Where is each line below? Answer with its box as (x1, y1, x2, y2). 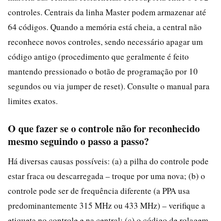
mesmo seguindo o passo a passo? (8, 134, 149, 148)
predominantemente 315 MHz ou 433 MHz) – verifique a (8, 199, 205, 211)
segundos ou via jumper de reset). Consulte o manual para (8, 80, 210, 92)
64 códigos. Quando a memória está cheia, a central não (8, 21, 202, 33)
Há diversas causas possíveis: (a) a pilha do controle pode (8, 155, 209, 167)
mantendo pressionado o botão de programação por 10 (8, 65, 198, 77)
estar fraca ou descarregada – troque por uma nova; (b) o (8, 170, 205, 182)
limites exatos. (8, 95, 58, 107)
